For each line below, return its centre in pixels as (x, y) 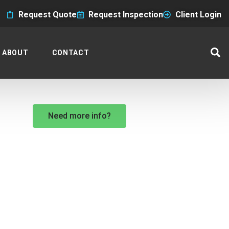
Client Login (198, 15)
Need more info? (80, 116)
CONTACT (71, 53)
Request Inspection (126, 15)
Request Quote (47, 15)
